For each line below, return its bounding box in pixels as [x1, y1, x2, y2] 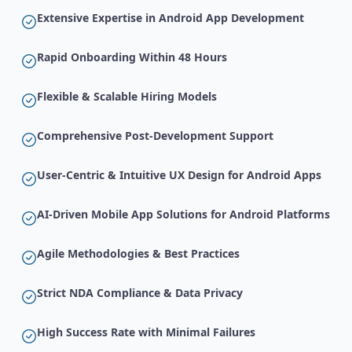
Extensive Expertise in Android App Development [37, 10, 304, 26]
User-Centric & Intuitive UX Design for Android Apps [37, 167, 321, 183]
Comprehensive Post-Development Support [37, 128, 273, 144]
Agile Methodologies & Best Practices [37, 246, 240, 262]
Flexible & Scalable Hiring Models [37, 89, 217, 104]
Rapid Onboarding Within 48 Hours [37, 49, 227, 65]
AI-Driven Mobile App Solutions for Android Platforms [37, 207, 330, 222]
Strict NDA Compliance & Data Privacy [37, 285, 243, 301]
